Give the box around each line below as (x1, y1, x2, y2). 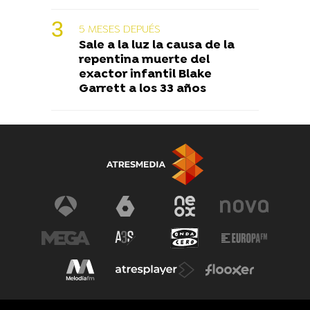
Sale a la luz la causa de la (79, 37, 235, 53)
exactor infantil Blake (79, 66, 212, 82)
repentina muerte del (79, 52, 210, 67)
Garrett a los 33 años (79, 81, 206, 96)
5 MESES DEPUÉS (79, 22, 161, 37)
